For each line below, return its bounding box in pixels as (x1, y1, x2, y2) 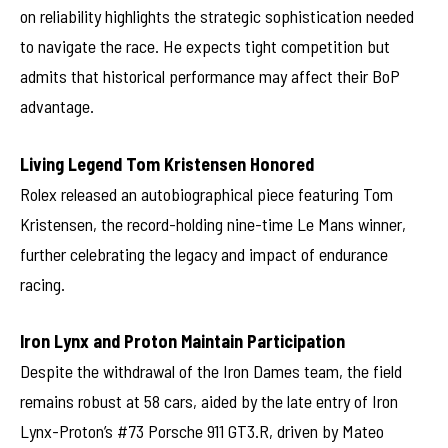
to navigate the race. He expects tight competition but (20, 34, 390, 57)
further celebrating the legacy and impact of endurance (20, 242, 388, 265)
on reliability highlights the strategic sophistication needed (20, 4, 414, 27)
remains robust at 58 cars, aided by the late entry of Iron (20, 390, 398, 413)
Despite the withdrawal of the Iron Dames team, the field (20, 360, 402, 383)
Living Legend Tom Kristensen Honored (20, 152, 314, 175)
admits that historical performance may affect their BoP (20, 64, 400, 87)
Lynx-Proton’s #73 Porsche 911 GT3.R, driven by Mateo (20, 420, 384, 443)
